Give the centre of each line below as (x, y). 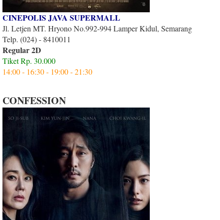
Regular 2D (22, 50)
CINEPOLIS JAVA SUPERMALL (61, 17)
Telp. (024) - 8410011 (37, 39)
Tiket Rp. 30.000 (29, 60)
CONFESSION (34, 100)
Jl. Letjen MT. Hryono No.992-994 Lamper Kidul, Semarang (97, 28)
